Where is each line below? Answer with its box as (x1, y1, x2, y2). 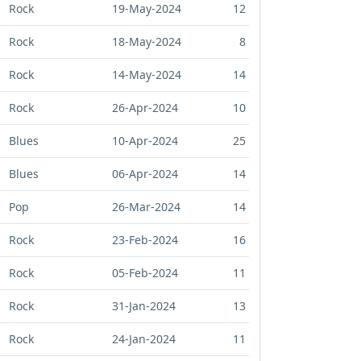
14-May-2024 (112, 67, 181, 83)
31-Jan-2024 (112, 298, 176, 314)
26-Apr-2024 (112, 100, 178, 116)
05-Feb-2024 (112, 265, 178, 281)
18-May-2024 (112, 34, 181, 50)
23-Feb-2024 (112, 232, 178, 248)
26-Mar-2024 (112, 199, 180, 215)
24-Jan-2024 (112, 331, 176, 347)
